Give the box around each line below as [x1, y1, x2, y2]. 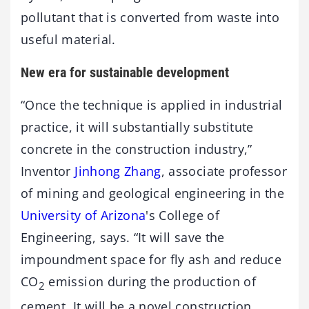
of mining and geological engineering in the [21, 185, 285, 201]
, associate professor [161, 163, 288, 179]
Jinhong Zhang [74, 163, 161, 179]
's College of [146, 207, 219, 223]
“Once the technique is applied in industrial [21, 97, 283, 113]
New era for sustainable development [21, 64, 229, 81]
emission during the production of [45, 273, 256, 290]
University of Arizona [21, 207, 146, 223]
